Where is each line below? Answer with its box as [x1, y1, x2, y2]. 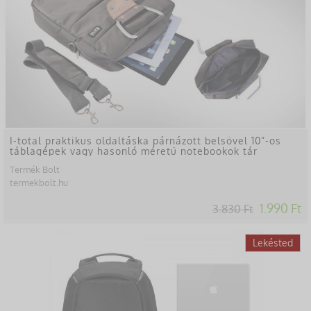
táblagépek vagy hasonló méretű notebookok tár [10, 144, 258, 157]
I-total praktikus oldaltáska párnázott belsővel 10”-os [10, 134, 281, 146]
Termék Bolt [10, 163, 60, 175]
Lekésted [253, 236, 293, 249]
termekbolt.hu [10, 176, 68, 188]
